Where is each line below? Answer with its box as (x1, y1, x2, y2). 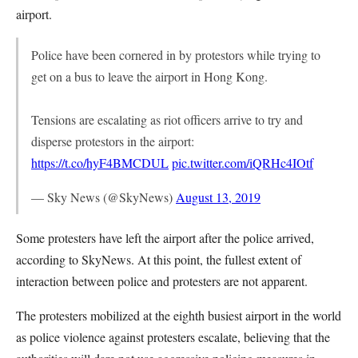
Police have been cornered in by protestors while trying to (31, 46, 320, 63)
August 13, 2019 (176, 189, 261, 205)
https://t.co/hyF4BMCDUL (31, 154, 169, 171)
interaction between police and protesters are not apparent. (16, 272, 308, 289)
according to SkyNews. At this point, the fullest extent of (16, 251, 301, 268)
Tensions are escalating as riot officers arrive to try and (31, 111, 303, 128)
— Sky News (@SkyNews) (31, 189, 176, 205)
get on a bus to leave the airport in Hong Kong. (31, 68, 268, 85)
